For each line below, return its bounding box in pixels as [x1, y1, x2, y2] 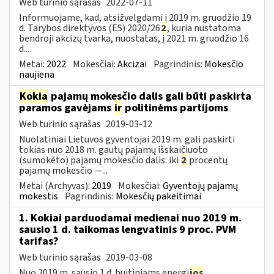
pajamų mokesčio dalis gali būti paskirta [48, 88, 251, 104]
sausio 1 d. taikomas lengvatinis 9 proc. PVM [19, 221, 236, 237]
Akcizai [117, 57, 147, 71]
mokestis [19, 189, 58, 203]
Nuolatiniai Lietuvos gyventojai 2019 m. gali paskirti [19, 132, 235, 146]
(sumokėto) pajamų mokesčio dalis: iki [19, 153, 180, 167]
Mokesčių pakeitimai [116, 189, 201, 203]
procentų [187, 153, 228, 167]
